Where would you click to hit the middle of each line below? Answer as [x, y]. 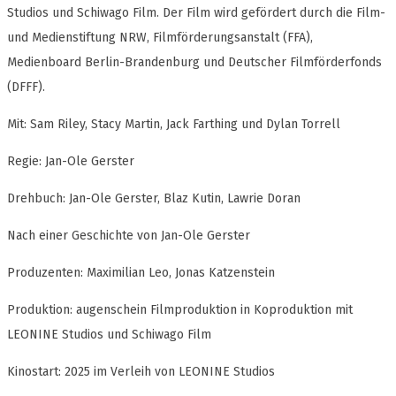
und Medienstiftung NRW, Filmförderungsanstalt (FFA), [160, 38]
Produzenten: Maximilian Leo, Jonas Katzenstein [141, 273]
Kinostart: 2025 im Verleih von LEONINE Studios [141, 372]
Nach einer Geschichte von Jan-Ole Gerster [129, 236]
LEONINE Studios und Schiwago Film [109, 335]
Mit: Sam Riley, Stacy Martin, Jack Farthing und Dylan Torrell [174, 125]
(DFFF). [26, 88]
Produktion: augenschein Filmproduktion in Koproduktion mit [180, 310]
